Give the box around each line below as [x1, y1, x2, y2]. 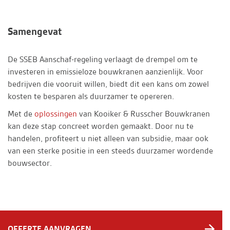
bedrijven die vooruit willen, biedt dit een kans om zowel [8, 79, 209, 90]
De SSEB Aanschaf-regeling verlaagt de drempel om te [8, 54, 198, 65]
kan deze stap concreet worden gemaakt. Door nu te [8, 121, 194, 132]
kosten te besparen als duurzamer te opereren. [8, 91, 174, 102]
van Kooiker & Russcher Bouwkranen [77, 108, 210, 120]
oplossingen [34, 108, 77, 120]
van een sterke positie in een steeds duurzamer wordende [8, 145, 213, 157]
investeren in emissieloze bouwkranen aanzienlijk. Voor [8, 66, 203, 78]
